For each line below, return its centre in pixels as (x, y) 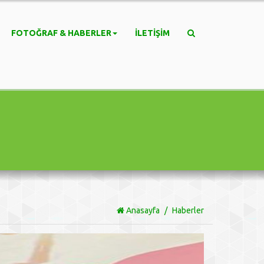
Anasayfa (142, 210)
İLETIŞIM (152, 33)
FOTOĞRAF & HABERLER (61, 33)
